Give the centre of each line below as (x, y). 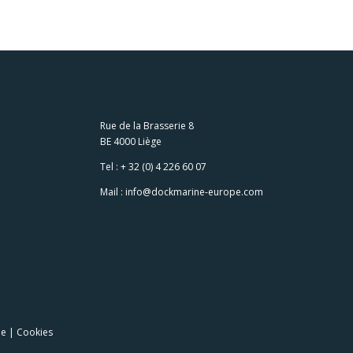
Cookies (35, 332)
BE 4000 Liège (131, 141)
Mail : (113, 192)
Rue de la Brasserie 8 (147, 126)
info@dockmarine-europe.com (194, 192)
